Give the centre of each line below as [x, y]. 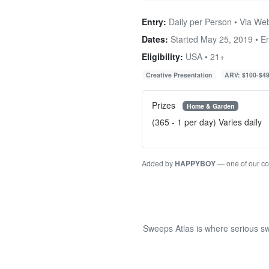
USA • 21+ [204, 56]
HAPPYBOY [195, 164]
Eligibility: [162, 56]
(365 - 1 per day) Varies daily [207, 122]
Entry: [154, 21]
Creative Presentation [179, 74]
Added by [158, 163]
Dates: [155, 39]
